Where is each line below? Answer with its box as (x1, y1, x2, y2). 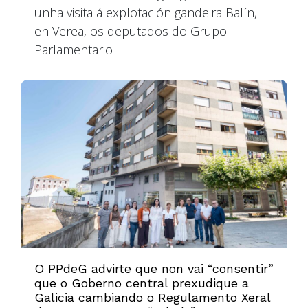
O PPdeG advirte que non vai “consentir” (34, 261, 274, 276)
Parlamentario (34, 41, 113, 58)
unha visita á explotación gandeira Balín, (34, 3, 257, 21)
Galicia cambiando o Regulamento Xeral (34, 290, 270, 305)
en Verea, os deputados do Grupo (34, 22, 227, 39)
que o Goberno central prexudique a (34, 276, 249, 291)
